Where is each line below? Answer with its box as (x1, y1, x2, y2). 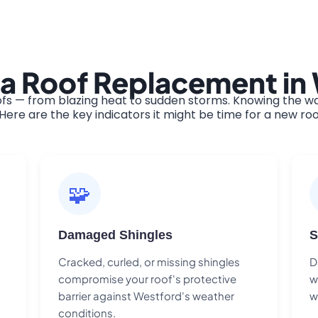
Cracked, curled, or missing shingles (58, 254, 241, 268)
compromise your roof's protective (58, 271, 237, 285)
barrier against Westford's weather (58, 288, 235, 302)
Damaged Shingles (58, 227, 173, 242)
